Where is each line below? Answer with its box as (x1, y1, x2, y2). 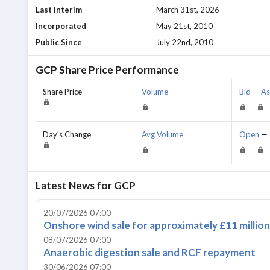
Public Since (36, 37, 82, 48)
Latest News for (36, 179, 114, 192)
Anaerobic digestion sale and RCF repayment (43, 246, 256, 259)
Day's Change (43, 130, 91, 140)
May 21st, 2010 (156, 21, 213, 31)
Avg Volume (141, 130, 183, 140)
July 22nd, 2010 (156, 37, 214, 48)
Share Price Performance (57, 63, 179, 77)
